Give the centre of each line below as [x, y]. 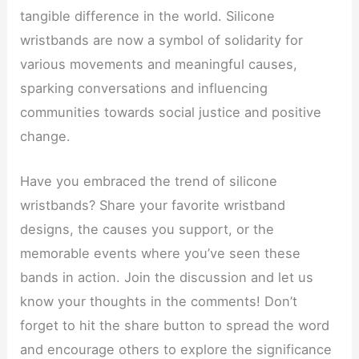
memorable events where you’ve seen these [161, 254]
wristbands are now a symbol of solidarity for [162, 40]
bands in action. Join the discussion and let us [167, 278]
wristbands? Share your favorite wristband [153, 206]
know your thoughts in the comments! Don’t [159, 302]
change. [46, 137]
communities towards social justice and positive [171, 113]
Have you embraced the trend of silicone [149, 182]
